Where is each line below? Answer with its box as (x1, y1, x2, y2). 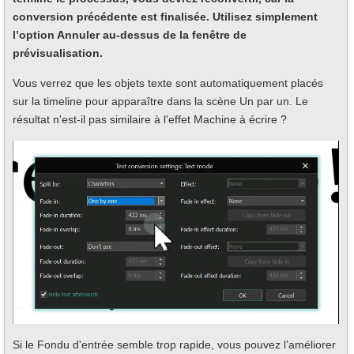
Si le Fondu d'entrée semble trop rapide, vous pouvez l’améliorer (13, 338, 336, 352)
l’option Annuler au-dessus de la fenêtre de (13, 28, 247, 42)
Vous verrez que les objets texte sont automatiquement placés (13, 77, 323, 90)
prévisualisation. (13, 47, 103, 60)
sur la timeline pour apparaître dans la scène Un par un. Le (13, 95, 308, 108)
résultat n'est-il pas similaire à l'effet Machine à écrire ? (13, 113, 287, 126)
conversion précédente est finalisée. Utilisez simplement (13, 10, 318, 24)
